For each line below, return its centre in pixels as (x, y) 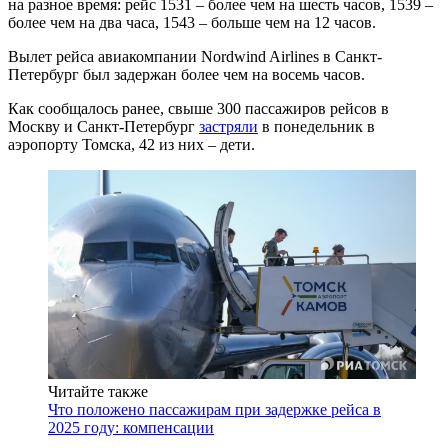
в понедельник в (316, 126)
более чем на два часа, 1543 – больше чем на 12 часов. (192, 22)
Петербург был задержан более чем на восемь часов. (186, 74)
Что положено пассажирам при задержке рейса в (214, 409)
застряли (228, 126)
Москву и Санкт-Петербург (103, 126)
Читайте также (98, 391)
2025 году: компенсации (131, 427)
